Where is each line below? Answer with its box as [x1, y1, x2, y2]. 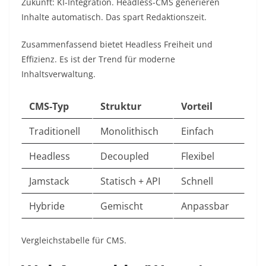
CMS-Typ [29, 100, 69, 113]
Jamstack [29, 175, 69, 188]
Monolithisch [100, 125, 159, 138]
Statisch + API [100, 175, 160, 188]
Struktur [100, 100, 141, 113]
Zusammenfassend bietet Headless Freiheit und [21, 39, 213, 50]
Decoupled [100, 150, 149, 163]
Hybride [29, 199, 65, 213]
